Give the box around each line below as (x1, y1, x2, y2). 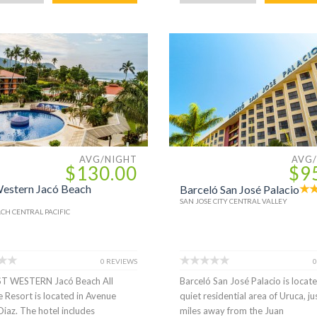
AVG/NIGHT (79, 153, 137, 165)
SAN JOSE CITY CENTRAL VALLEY (179, 196, 287, 205)
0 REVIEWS (100, 256, 137, 265)
